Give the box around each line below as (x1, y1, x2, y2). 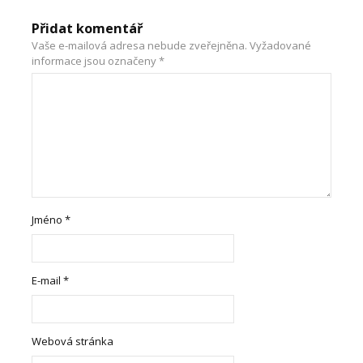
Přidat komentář (32, 19, 143, 38)
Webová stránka (32, 334, 114, 349)
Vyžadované (250, 38, 312, 53)
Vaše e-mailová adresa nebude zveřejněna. (32, 38, 248, 53)
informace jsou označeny (32, 53, 160, 69)
